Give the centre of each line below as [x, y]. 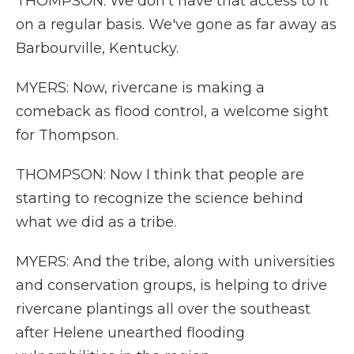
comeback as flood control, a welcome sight [172, 111]
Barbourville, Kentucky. [97, 48]
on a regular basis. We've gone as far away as [176, 24]
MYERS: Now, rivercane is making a [140, 88]
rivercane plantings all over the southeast [163, 309]
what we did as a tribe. [96, 222]
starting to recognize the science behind [160, 198]
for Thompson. [67, 135]
